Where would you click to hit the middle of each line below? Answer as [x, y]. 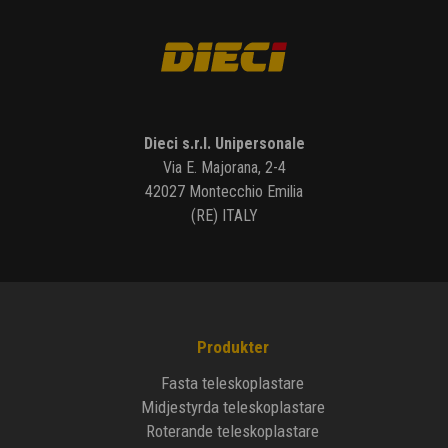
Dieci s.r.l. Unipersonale [224, 144]
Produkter [232, 347]
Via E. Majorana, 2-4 [224, 168]
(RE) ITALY [224, 216]
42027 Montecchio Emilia [224, 192]
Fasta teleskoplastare [233, 383]
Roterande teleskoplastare [233, 431]
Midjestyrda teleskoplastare [232, 407]
